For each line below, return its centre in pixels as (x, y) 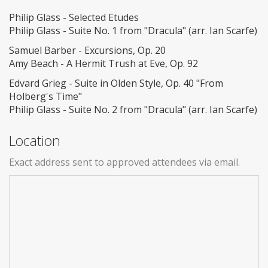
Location (35, 140)
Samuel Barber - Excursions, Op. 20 (87, 50)
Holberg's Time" (45, 96)
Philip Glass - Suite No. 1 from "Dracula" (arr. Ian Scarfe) (133, 30)
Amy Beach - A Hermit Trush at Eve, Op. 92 (103, 63)
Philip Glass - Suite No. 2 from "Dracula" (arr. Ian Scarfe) (133, 109)
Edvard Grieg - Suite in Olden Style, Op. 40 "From (116, 83)
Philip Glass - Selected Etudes (74, 17)
